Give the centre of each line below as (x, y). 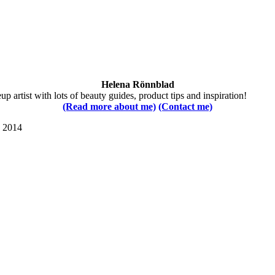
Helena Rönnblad (137, 85)
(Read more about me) (109, 107)
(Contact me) (185, 107)
